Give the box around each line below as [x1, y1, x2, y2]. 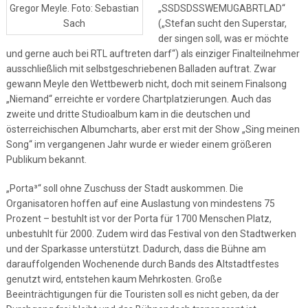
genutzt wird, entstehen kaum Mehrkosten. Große [5, 274, 222, 285]
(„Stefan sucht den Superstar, [157, 18, 287, 29]
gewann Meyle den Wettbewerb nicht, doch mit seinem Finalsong [5, 78, 287, 89]
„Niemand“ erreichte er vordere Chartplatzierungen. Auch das [5, 93, 272, 104]
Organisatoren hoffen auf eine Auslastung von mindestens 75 [5, 198, 275, 209]
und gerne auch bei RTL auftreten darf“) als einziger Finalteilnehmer [5, 48, 300, 59]
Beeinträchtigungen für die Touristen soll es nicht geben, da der [5, 289, 279, 300]
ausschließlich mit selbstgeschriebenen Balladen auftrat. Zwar [5, 63, 276, 74]
